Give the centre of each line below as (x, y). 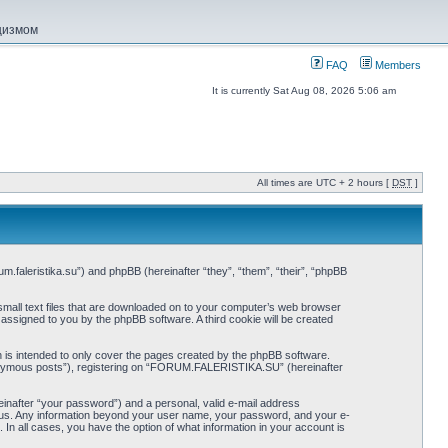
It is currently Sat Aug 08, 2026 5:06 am (304, 90)
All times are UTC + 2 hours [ (324, 182)
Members (396, 65)
